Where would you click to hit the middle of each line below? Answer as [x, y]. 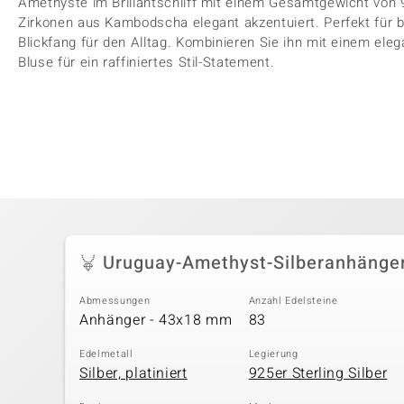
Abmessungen [115, 300]
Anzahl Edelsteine [293, 300]
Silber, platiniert [133, 373]
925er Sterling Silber [318, 373]
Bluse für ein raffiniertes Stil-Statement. [147, 62]
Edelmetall [106, 353]
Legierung [273, 353]
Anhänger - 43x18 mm [156, 320]
